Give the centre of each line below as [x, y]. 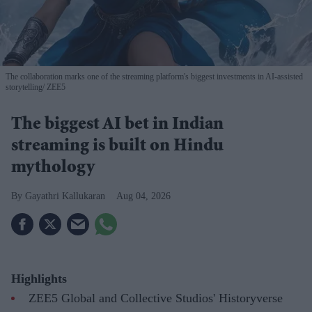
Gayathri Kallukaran [65, 196]
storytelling [24, 87]
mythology [53, 169]
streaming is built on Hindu [117, 147]
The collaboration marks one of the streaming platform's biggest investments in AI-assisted [154, 77]
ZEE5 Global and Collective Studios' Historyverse [156, 298]
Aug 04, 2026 [143, 196]
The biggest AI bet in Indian [117, 126]
